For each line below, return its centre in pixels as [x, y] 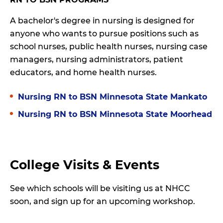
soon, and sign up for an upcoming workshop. [103, 201]
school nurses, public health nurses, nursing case [109, 46]
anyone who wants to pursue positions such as [104, 33]
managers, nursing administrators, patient [97, 59]
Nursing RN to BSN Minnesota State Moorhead [115, 114]
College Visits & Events [85, 165]
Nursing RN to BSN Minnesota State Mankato [112, 97]
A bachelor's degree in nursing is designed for [102, 20]
